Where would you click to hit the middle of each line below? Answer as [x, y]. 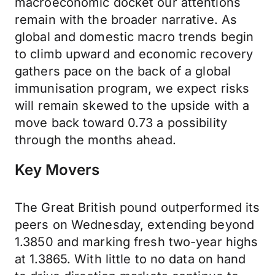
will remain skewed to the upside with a [132, 106]
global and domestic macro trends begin [134, 37]
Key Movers [57, 170]
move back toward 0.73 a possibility [121, 123]
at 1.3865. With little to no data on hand [130, 259]
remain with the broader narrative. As [126, 20]
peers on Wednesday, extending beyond [135, 225]
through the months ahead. [95, 140]
